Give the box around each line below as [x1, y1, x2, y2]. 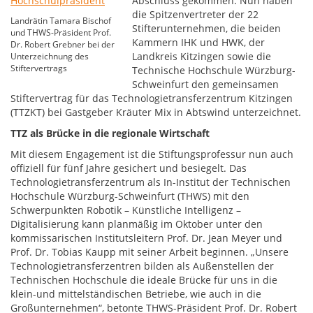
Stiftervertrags [10, 62, 67, 74]
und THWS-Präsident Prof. [10, 27, 111, 38]
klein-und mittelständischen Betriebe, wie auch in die [10, 287, 261, 300]
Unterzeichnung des [10, 50, 89, 62]
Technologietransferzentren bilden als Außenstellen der [10, 259, 274, 272]
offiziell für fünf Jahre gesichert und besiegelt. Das [10, 161, 247, 175]
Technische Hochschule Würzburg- [132, 64, 296, 77]
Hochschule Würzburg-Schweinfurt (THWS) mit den [10, 189, 249, 203]
